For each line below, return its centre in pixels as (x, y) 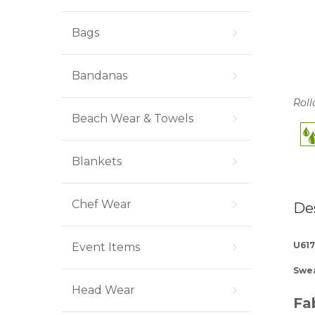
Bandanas (99, 76)
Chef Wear (102, 204)
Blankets (97, 161)
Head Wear (103, 290)
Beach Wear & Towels (133, 118)
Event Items (106, 247)
